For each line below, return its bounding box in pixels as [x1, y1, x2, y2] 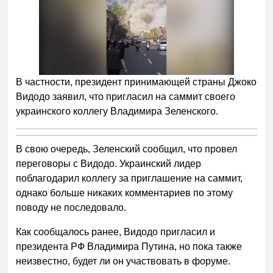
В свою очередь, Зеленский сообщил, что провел [16, 144, 238, 155]
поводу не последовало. [16, 202, 127, 213]
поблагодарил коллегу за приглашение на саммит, [16, 173, 243, 184]
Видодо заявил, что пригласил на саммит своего [16, 91, 236, 102]
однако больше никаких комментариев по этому [16, 188, 233, 199]
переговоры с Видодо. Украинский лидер [16, 158, 202, 169]
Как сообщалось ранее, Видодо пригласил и [16, 227, 216, 238]
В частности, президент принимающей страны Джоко [16, 77, 257, 88]
